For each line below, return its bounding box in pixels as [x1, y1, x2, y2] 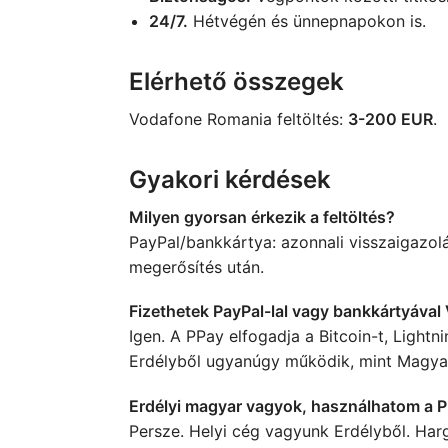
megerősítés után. [128, 256, 264, 277]
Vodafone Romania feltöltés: [128, 108, 348, 129]
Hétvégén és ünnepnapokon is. [187, 10, 426, 31]
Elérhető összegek [128, 66, 344, 96]
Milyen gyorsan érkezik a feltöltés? [128, 206, 395, 227]
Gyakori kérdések [128, 164, 331, 194]
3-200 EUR [347, 108, 433, 129]
